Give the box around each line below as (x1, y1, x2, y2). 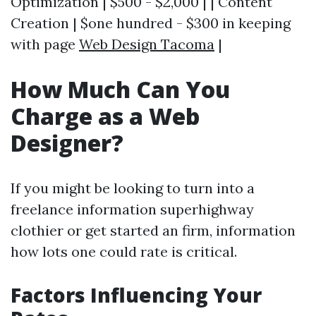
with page (11, 35, 79, 53)
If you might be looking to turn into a (11, 179, 255, 197)
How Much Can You (11, 74, 230, 104)
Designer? (11, 128, 123, 158)
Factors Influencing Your (11, 281, 262, 308)
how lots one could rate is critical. (11, 243, 237, 260)
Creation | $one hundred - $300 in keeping (11, 14, 291, 32)
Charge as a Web (11, 101, 200, 131)
